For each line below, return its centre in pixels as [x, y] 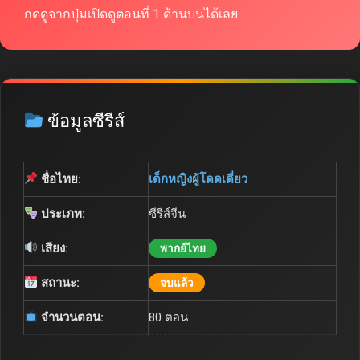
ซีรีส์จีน [167, 213]
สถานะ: [59, 282]
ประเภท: [62, 213]
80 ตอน [168, 317]
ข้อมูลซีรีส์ [84, 121]
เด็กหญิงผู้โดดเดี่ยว [198, 179]
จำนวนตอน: [71, 317]
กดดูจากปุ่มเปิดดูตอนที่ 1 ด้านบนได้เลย [131, 14]
